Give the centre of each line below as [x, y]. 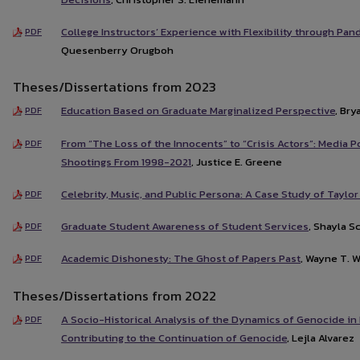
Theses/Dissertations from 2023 [115, 87]
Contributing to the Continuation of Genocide [174, 337]
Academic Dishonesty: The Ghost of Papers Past [181, 259]
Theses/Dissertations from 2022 [115, 295]
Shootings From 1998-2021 [126, 162]
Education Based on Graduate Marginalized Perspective [198, 111]
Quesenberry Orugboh [117, 50]
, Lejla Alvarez [321, 337]
